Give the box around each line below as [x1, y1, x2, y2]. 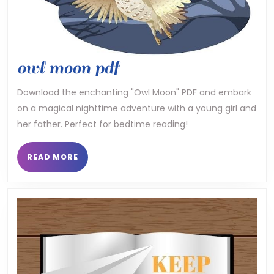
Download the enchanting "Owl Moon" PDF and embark [17, 86, 251, 98]
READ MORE [27, 151, 78, 162]
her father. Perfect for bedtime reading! [17, 117, 188, 130]
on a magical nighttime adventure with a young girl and [17, 102, 256, 114]
